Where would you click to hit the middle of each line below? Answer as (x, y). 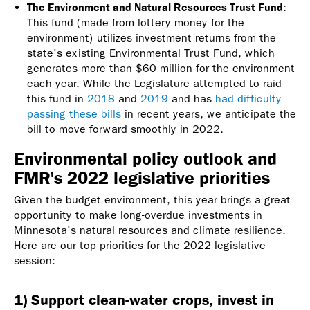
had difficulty (248, 99)
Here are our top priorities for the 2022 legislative (140, 246)
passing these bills (74, 114)
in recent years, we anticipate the (209, 114)
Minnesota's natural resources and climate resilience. (150, 230)
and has (192, 99)
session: (36, 261)
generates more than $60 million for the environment (161, 69)
